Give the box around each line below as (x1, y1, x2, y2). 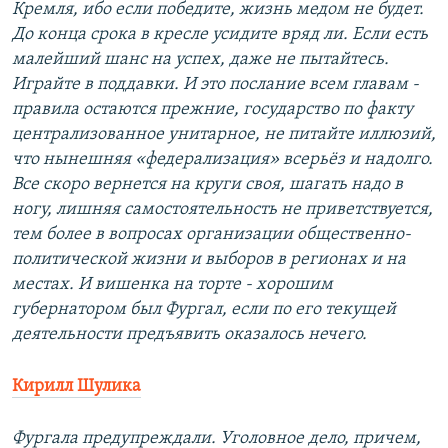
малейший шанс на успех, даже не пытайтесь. (12, 50, 389, 70)
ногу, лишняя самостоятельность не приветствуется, (12, 200, 433, 220)
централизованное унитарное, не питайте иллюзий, (12, 125, 436, 145)
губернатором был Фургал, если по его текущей (12, 300, 396, 320)
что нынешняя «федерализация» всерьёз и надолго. (12, 150, 433, 170)
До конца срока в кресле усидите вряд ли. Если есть (12, 25, 428, 45)
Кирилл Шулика (12, 377, 141, 397)
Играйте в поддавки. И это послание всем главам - (12, 75, 419, 95)
